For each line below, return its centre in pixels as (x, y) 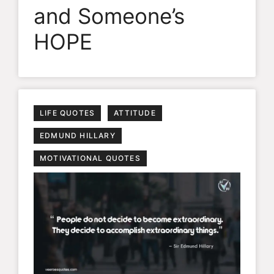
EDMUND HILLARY (78, 135)
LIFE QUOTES (68, 113)
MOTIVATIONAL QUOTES (90, 158)
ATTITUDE (135, 113)
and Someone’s (109, 16)
